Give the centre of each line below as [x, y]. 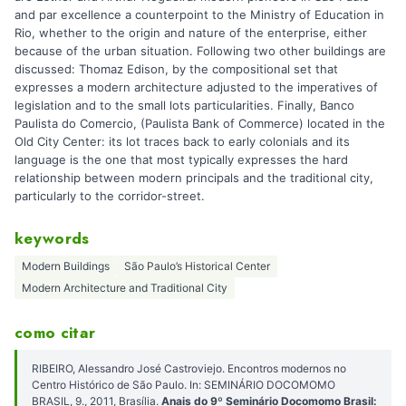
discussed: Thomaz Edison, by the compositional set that [176, 68]
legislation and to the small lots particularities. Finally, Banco [184, 105]
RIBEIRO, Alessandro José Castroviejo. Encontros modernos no [189, 368]
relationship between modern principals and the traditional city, [194, 177]
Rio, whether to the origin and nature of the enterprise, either [191, 32]
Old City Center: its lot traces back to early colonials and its [182, 141]
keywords [52, 238]
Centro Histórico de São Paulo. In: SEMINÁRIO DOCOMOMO [184, 384]
